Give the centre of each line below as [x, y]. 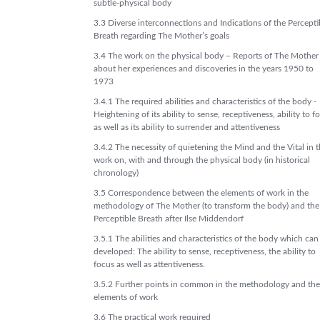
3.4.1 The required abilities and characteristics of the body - [205, 101]
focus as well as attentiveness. [149, 264]
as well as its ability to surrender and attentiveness [187, 127]
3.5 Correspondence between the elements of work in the [201, 193]
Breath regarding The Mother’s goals [161, 36]
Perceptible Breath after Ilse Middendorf [169, 219]
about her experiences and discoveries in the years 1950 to [204, 69]
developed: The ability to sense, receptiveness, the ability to [205, 251]
